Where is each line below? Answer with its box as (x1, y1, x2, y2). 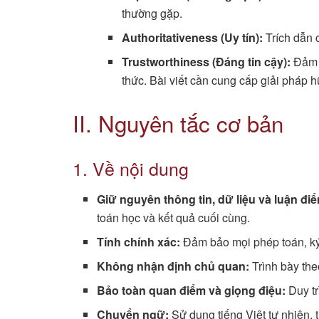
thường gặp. (121, 5, 182, 22)
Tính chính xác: (97, 233, 181, 250)
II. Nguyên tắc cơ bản (73, 107, 283, 140)
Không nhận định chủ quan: (97, 257, 250, 274)
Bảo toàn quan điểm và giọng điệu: (97, 281, 286, 298)
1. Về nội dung (73, 155, 189, 182)
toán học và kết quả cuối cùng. (97, 209, 251, 226)
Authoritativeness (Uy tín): (121, 29, 263, 46)
